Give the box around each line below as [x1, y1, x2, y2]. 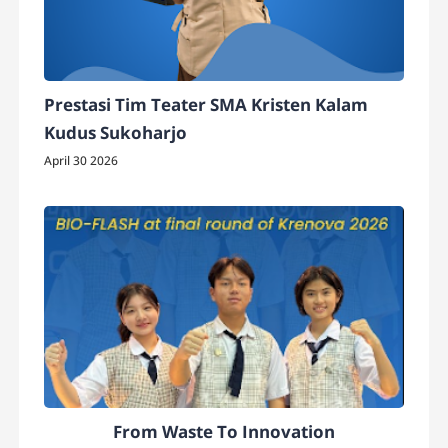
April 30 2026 [44, 152, 119, 170]
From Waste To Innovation [113, 419, 335, 443]
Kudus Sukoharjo [44, 121, 188, 145]
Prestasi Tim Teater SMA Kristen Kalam [44, 93, 369, 117]
